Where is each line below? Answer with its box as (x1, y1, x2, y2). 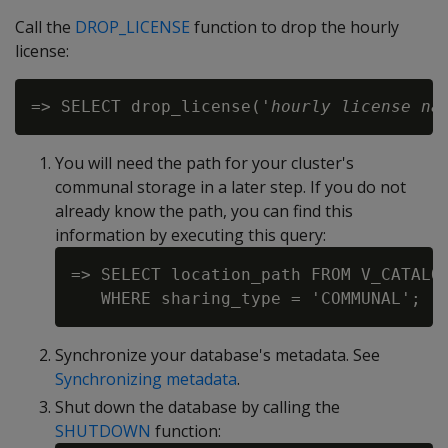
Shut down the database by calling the (55, 396, 340, 418)
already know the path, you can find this (55, 200, 353, 222)
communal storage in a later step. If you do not (55, 176, 406, 198)
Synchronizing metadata (55, 368, 237, 390)
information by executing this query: (55, 224, 326, 246)
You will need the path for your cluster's (55, 152, 354, 174)
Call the (15, 16, 75, 38)
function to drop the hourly (190, 16, 399, 38)
